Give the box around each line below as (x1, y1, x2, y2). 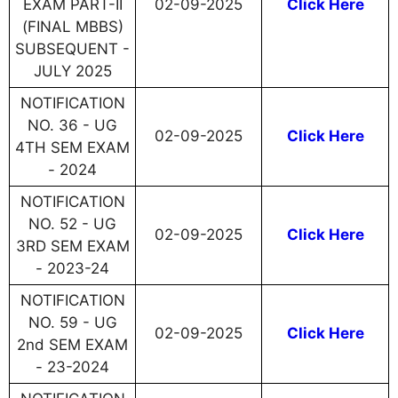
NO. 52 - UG (28, 215, 116, 234)
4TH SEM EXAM (15, 139, 130, 157)
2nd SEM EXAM (17, 336, 128, 354)
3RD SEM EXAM (15, 237, 130, 256)
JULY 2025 (33, 62, 112, 81)
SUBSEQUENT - (15, 40, 130, 59)
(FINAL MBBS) (21, 18, 123, 36)
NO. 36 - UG (28, 116, 117, 135)
